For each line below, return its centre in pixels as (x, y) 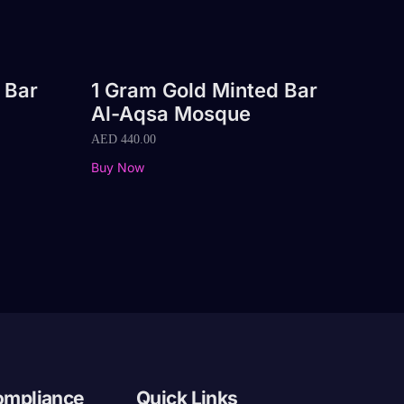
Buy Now (118, 167)
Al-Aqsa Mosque (171, 114)
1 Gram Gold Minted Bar (204, 91)
